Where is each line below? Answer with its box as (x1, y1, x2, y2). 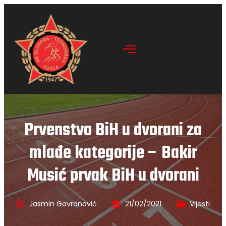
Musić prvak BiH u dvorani (27, 162, 199, 190)
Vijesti (190, 198, 210, 209)
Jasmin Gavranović (29, 198, 97, 209)
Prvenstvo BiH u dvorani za (24, 117, 202, 144)
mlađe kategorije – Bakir (29, 139, 197, 167)
